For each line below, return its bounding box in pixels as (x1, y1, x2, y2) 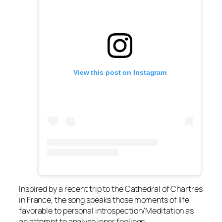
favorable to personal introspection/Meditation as (19, 205, 194, 216)
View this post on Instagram (73, 68, 167, 76)
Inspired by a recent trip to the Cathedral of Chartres (19, 183, 203, 194)
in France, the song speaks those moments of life (19, 194, 190, 205)
